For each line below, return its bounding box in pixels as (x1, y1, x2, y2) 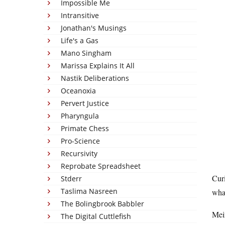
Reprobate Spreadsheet (61, 161, 141, 171)
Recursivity (61, 149, 97, 158)
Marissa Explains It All (61, 61, 135, 70)
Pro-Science (61, 136, 100, 146)
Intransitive (61, 11, 99, 20)
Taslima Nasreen (61, 186, 118, 196)
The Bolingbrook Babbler (61, 199, 144, 208)
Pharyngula (61, 111, 99, 121)
